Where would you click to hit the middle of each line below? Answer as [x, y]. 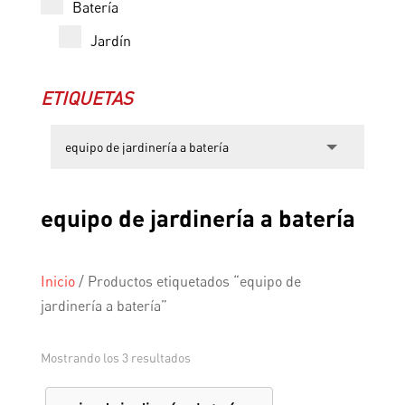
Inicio [57, 282]
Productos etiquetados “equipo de [194, 282]
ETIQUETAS [86, 99]
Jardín [110, 41]
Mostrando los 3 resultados [115, 358]
